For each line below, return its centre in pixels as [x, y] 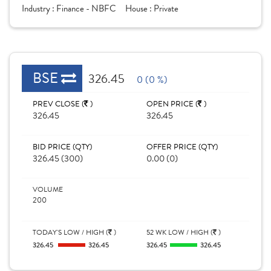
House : [139, 8]
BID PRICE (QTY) [62, 147]
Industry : [39, 8]
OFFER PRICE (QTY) [182, 147]
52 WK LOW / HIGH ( [180, 232]
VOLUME [48, 189]
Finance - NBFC [86, 8]
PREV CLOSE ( [58, 104]
